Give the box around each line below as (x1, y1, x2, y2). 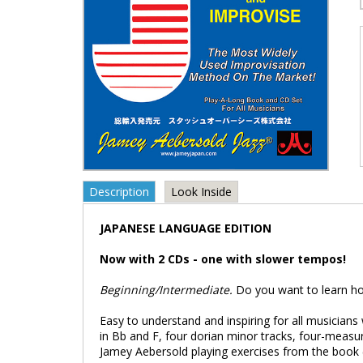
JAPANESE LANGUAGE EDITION (100, 220, 271, 236)
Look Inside (171, 183, 232, 199)
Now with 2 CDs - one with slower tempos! (100, 250, 346, 267)
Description (89, 183, 149, 199)
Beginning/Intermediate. (100, 281, 236, 297)
